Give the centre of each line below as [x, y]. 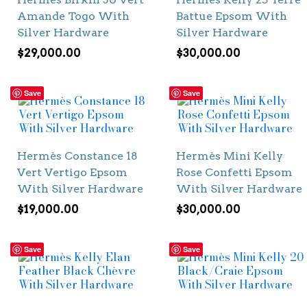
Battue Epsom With [231, 16]
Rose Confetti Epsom [234, 173]
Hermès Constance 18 [77, 156]
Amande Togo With [73, 16]
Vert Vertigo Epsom [72, 173]
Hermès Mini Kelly [229, 156]
